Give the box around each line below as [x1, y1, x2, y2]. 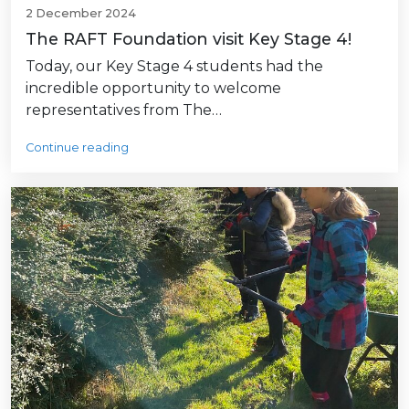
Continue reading [26, 141, 129, 155]
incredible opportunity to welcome [26, 79, 281, 98]
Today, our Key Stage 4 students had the [26, 58, 323, 76]
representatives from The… [26, 101, 222, 120]
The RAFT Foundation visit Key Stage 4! [26, 29, 351, 49]
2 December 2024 [26, 6, 136, 21]
